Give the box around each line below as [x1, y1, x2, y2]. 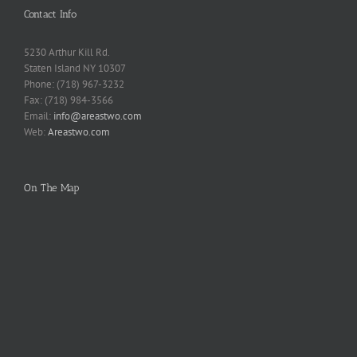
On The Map [24, 182, 79, 194]
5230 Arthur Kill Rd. [24, 45, 110, 59]
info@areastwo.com [53, 109, 142, 123]
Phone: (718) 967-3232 [24, 77, 124, 91]
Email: [24, 109, 53, 123]
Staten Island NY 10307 [24, 61, 126, 75]
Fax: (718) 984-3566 [24, 93, 113, 107]
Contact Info [24, 8, 76, 20]
